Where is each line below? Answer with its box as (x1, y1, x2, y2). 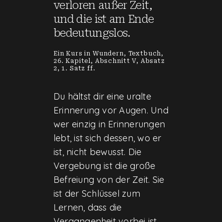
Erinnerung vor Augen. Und (53, 104, 168, 116)
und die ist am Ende (53, 12, 154, 25)
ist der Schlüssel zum (53, 187, 140, 199)
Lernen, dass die (53, 201, 122, 213)
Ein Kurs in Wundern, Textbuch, (53, 50, 164, 57)
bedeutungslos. (53, 26, 130, 39)
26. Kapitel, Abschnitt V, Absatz (53, 57, 165, 64)
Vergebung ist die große (53, 160, 156, 171)
